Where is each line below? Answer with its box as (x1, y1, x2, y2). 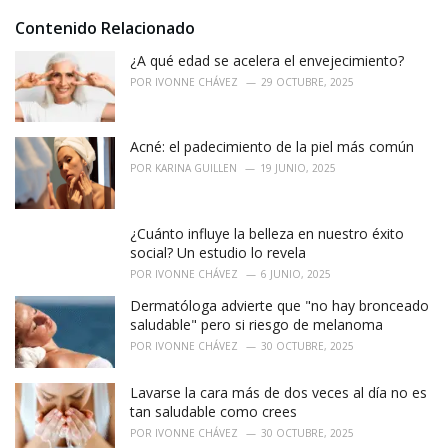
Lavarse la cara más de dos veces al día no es (130, 382, 427, 402)
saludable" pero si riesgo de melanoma (130, 315, 383, 335)
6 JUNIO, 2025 (261, 267, 331, 282)
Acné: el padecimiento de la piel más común (130, 137, 414, 157)
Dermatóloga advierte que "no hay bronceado (130, 296, 429, 316)
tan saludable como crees (130, 401, 297, 421)
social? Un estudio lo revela (130, 243, 306, 263)
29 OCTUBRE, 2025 (261, 74, 354, 89)
